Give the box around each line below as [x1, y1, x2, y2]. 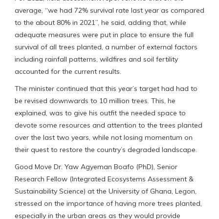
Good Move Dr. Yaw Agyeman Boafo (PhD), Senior [15, 162, 177, 171]
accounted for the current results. [15, 66, 121, 76]
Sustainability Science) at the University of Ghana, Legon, [15, 186, 197, 196]
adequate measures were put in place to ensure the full [15, 30, 194, 39]
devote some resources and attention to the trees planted [15, 120, 202, 130]
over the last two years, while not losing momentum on [15, 132, 193, 142]
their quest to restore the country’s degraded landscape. [15, 145, 197, 154]
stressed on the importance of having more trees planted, [15, 198, 202, 208]
